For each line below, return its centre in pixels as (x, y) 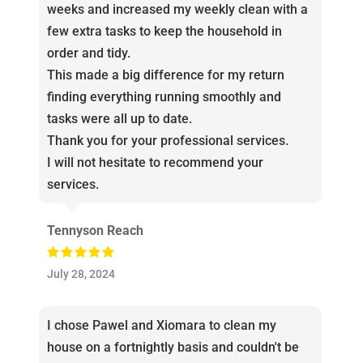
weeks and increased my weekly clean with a (177, 10)
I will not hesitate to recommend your (155, 163)
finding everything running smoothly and (164, 97)
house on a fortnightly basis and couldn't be (173, 348)
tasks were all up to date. (119, 119)
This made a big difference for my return (165, 75)
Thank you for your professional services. (167, 141)
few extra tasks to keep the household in (164, 32)
